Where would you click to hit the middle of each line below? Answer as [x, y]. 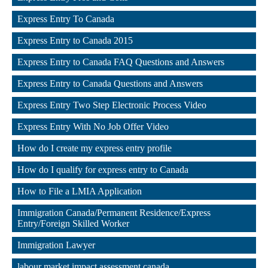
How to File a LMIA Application [80, 191]
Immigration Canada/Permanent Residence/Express [115, 213]
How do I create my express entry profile [95, 148]
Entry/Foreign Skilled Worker [73, 223]
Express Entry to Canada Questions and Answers [110, 83]
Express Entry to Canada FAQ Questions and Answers [121, 62]
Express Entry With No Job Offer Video [93, 127]
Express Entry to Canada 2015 [75, 40]
